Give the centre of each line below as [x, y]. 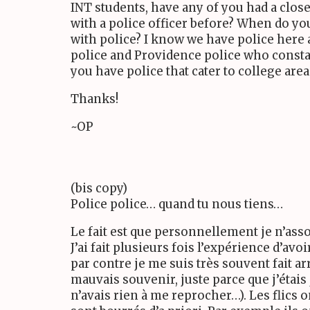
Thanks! [94, 99]
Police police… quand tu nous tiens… [177, 204]
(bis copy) [99, 189]
